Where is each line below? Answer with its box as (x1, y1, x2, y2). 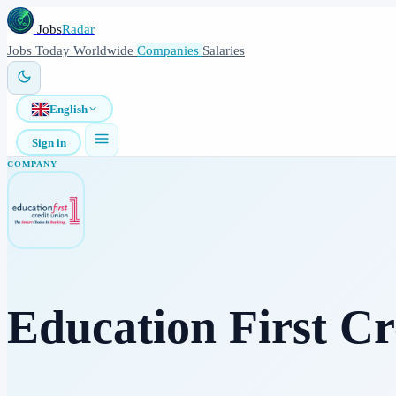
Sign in (31, 135, 66, 149)
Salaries (202, 43, 245, 57)
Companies (137, 43, 202, 57)
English (49, 102, 88, 116)
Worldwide (73, 43, 137, 57)
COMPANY (7, 159, 57, 169)
